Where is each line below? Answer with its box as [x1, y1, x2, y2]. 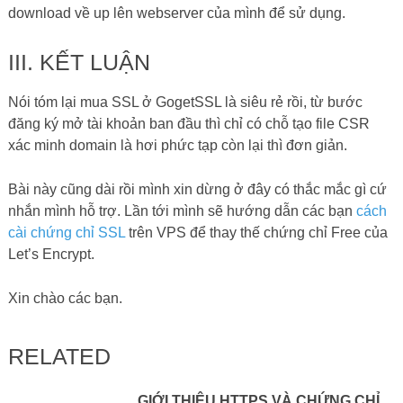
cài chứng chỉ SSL [7, 224, 125, 240]
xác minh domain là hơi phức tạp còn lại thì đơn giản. [7, 137, 347, 153]
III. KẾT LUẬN [7, 49, 150, 75]
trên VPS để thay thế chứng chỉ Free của [124, 224, 388, 240]
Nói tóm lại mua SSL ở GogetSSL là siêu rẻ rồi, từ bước [7, 94, 363, 110]
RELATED [7, 343, 111, 369]
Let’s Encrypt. [7, 246, 94, 262]
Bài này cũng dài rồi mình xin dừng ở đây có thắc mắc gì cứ [7, 181, 387, 197]
